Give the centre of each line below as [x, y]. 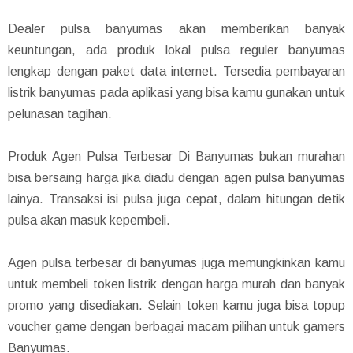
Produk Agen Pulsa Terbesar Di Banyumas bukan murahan [176, 156]
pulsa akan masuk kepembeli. [89, 220]
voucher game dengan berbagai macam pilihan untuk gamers [176, 326]
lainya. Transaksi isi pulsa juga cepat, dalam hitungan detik [176, 199]
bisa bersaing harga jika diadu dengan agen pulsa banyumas [176, 177]
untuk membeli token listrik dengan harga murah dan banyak [176, 284]
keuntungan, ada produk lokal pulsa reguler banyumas [176, 50]
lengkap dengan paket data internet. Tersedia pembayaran [176, 71]
